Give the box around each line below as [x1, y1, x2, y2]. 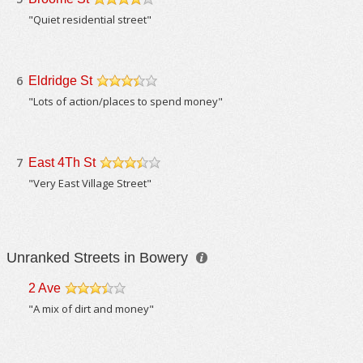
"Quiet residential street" [28, 12, 152, 27]
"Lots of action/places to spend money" [28, 94, 224, 109]
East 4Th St [28, 156, 96, 169]
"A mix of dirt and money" [28, 301, 155, 316]
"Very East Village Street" [28, 176, 152, 190]
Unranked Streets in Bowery [6, 250, 193, 266]
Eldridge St [28, 74, 93, 88]
